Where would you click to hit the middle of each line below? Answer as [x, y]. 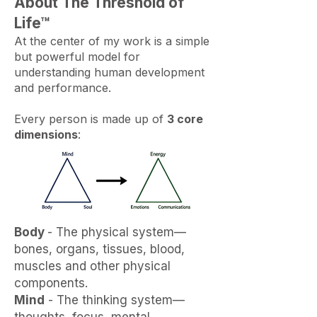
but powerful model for [77, 57]
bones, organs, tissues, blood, [99, 249]
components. [51, 283]
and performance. [63, 88]
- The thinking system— [115, 300]
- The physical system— [117, 232]
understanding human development [109, 72]
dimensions [46, 134]
